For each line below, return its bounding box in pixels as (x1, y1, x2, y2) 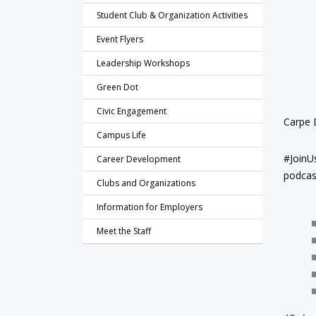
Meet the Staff (97, 225, 151, 237)
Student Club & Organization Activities (97, 9, 248, 21)
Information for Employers (97, 201, 202, 213)
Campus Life (97, 129, 146, 141)
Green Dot (97, 81, 138, 93)
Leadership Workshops (97, 57, 190, 69)
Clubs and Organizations (97, 177, 195, 189)
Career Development (97, 153, 181, 165)
